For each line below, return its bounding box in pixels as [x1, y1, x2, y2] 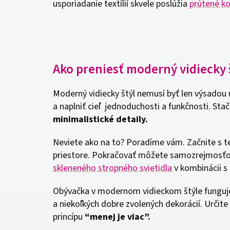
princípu [53, 210, 83, 223]
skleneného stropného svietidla [53, 162, 172, 175]
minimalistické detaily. [53, 113, 148, 126]
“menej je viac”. [83, 210, 150, 223]
